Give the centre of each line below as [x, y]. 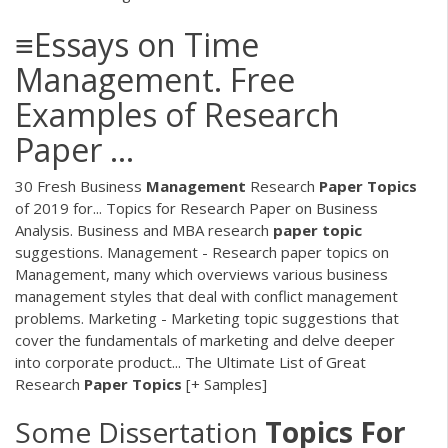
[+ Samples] [224, 383]
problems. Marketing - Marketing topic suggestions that [207, 317]
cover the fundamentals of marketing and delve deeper [205, 339]
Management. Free [155, 79]
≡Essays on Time [137, 44]
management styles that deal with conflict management [206, 295]
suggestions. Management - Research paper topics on [202, 251]
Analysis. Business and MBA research [144, 229]
